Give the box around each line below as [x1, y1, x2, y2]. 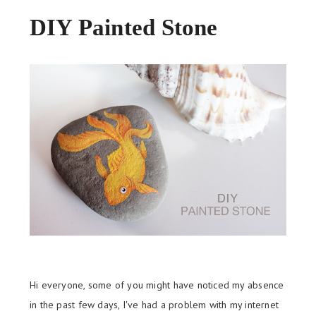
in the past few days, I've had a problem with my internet [30, 298, 279, 311]
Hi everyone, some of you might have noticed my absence [30, 278, 284, 291]
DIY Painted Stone [30, 15, 218, 41]
